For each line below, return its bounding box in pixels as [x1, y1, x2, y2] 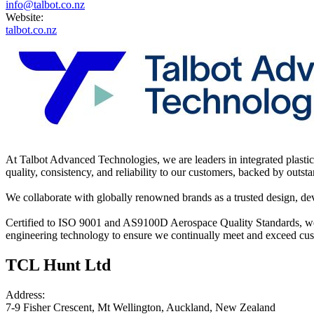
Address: [6, 289, 45, 301]
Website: [6, 11, 43, 24]
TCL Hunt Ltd [6, 256, 111, 275]
